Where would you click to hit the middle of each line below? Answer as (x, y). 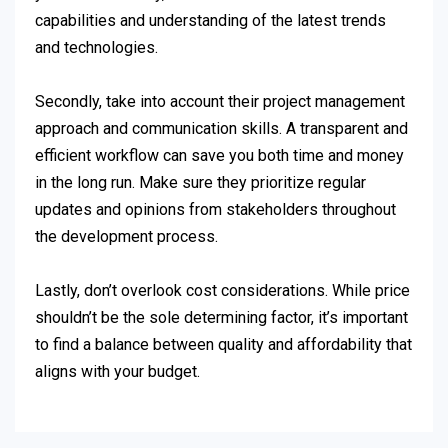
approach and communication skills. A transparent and (221, 129)
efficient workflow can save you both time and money (219, 156)
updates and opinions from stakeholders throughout (215, 210)
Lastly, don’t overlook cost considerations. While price (222, 291)
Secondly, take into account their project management (220, 102)
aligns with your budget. (117, 372)
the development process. (126, 237)
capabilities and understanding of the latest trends (210, 21)
